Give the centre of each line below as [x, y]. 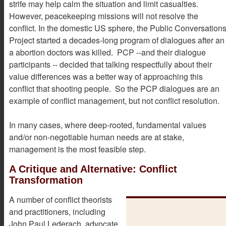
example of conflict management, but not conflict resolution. [114, 100]
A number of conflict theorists [61, 199]
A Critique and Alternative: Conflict [93, 169]
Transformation [46, 180]
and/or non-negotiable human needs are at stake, [97, 137]
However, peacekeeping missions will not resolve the [104, 16]
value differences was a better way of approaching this [106, 76]
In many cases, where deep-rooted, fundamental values [108, 125]
